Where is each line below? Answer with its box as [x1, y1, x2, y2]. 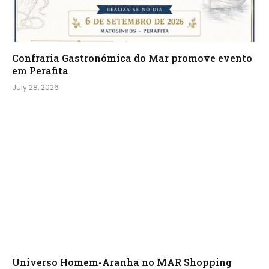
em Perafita [12, 64, 68, 77]
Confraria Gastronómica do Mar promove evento [12, 51, 252, 64]
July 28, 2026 [12, 82, 59, 92]
